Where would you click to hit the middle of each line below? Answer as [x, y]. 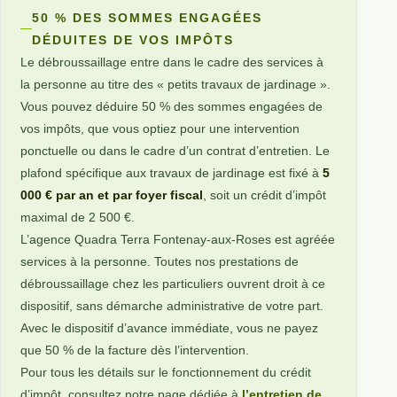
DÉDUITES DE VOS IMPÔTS [133, 39]
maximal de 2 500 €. [78, 217]
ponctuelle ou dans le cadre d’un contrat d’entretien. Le [175, 150]
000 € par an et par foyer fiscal [112, 195]
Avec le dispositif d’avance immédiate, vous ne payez [170, 327]
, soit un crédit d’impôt [265, 195]
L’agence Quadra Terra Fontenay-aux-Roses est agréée [178, 239]
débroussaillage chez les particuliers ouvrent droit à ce [173, 283]
